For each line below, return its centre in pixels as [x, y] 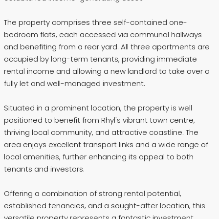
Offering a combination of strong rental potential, [93, 194]
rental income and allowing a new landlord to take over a [107, 71]
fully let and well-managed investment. [75, 84]
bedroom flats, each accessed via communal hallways [103, 35]
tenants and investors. [44, 169]
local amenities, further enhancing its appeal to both [99, 157]
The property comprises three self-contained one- [96, 22]
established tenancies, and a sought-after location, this [105, 206]
